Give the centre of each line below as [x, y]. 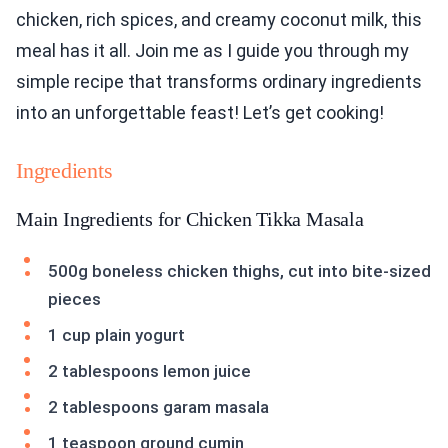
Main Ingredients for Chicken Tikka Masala [190, 219]
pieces [74, 299]
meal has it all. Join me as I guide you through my [212, 50]
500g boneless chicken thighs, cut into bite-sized [239, 271]
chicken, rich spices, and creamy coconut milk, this [219, 19]
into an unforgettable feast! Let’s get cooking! [200, 112]
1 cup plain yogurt [116, 335]
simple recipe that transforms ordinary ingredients [219, 81]
